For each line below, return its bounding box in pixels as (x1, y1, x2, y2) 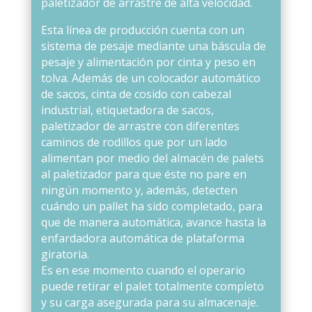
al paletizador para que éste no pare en (40, 166, 247, 182)
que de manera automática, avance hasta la (40, 214, 266, 230)
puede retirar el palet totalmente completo (40, 278, 264, 294)
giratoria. (40, 246, 89, 262)
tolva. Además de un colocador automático (40, 70, 260, 86)
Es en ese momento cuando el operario (40, 262, 245, 278)
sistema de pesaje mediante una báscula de (40, 38, 266, 54)
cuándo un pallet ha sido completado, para (40, 198, 263, 214)
